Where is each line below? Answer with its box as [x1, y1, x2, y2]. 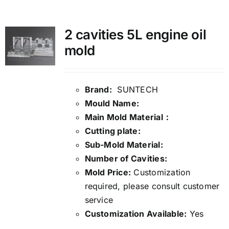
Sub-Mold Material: [84, 140, 166, 150]
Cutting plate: [84, 126, 143, 136]
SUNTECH [111, 84, 158, 95]
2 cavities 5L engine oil [64, 27, 207, 43]
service [84, 195, 113, 205]
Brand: [84, 84, 112, 95]
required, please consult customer [84, 181, 220, 192]
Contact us [15, 52, 67, 66]
